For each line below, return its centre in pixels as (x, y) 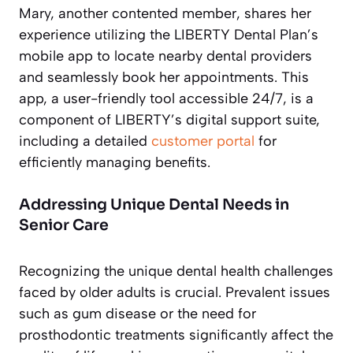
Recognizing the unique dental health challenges (176, 271)
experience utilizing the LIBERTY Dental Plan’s (169, 35)
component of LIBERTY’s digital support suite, (169, 120)
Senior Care (64, 226)
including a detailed (85, 141)
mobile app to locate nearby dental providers (165, 56)
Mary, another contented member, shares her (165, 14)
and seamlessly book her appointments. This (164, 78)
